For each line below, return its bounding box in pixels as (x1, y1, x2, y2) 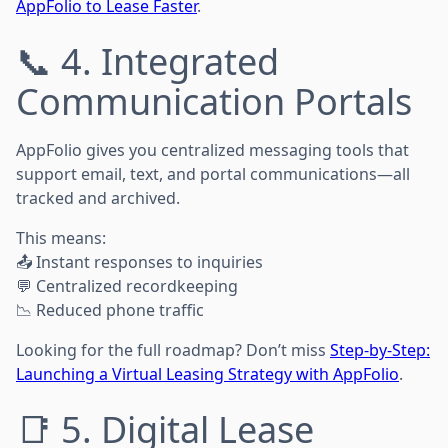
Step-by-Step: (330, 338, 430, 361)
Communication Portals (16, 76, 412, 126)
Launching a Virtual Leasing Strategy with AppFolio (16, 362, 399, 385)
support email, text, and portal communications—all (16, 162, 410, 185)
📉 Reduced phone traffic (16, 298, 204, 321)
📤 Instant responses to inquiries (16, 250, 263, 273)
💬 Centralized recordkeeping (16, 274, 238, 297)
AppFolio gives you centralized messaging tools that (16, 138, 409, 161)
